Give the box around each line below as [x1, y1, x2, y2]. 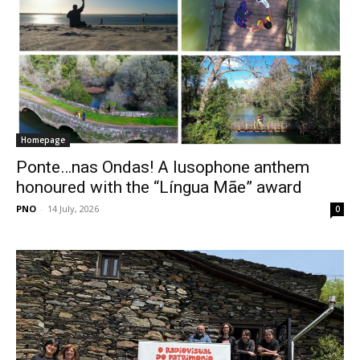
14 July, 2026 [47, 202, 99, 215]
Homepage [21, 133, 65, 145]
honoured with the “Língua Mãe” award [16, 177, 302, 197]
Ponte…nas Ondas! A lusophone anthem [16, 157, 309, 177]
